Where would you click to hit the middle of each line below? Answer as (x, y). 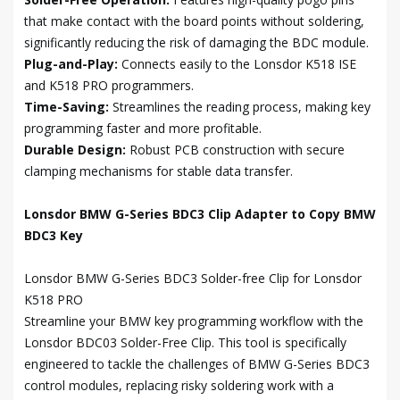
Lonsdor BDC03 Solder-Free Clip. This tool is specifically (185, 342)
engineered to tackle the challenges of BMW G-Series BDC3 (197, 364)
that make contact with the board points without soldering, (194, 21)
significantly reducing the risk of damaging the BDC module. (196, 42)
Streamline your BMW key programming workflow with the (194, 321)
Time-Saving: (68, 107)
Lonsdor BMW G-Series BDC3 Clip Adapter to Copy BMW (200, 214)
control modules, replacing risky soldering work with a (179, 385)
